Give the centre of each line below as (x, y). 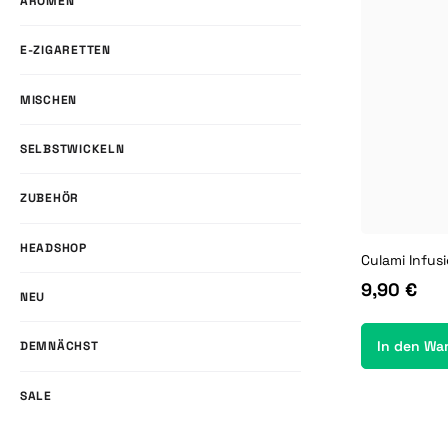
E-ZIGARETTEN (65, 50)
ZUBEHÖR (50, 198)
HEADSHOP (53, 247)
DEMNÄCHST (59, 346)
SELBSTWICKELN (72, 148)
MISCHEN (49, 99)
